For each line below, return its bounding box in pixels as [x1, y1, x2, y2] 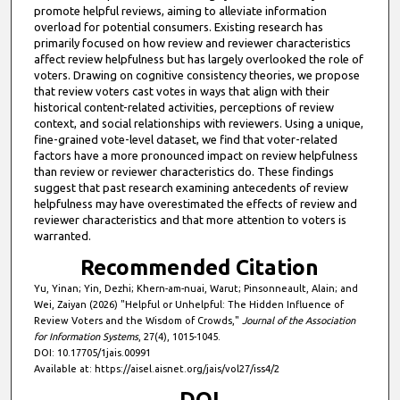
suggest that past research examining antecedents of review [33, 180, 348, 194]
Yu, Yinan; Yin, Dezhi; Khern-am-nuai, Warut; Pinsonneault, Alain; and [33, 282, 358, 294]
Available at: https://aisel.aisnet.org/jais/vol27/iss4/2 [33, 362, 279, 374]
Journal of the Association [241, 314, 355, 326]
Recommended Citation [80, 254, 320, 279]
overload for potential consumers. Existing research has [33, 20, 323, 33]
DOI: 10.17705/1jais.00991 [33, 346, 151, 358]
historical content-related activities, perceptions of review [33, 100, 334, 113]
